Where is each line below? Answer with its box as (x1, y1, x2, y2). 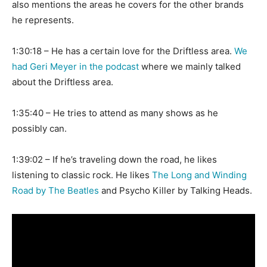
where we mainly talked (139, 61, 241, 73)
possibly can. (12, 123, 67, 135)
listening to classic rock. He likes (12, 169, 152, 181)
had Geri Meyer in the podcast (12, 61, 139, 73)
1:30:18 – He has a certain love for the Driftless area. (12, 45, 234, 57)
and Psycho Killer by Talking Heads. (99, 185, 252, 197)
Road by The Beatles (12, 185, 99, 197)
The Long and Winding (152, 169, 247, 181)
